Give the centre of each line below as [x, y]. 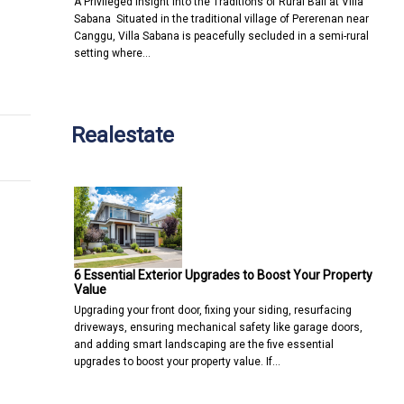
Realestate [123, 135]
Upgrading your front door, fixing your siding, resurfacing [213, 310]
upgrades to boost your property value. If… [177, 361]
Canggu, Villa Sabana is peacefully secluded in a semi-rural [221, 36]
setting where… [112, 53]
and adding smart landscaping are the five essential [204, 344]
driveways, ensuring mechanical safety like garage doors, [218, 327]
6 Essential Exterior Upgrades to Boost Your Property [223, 275]
